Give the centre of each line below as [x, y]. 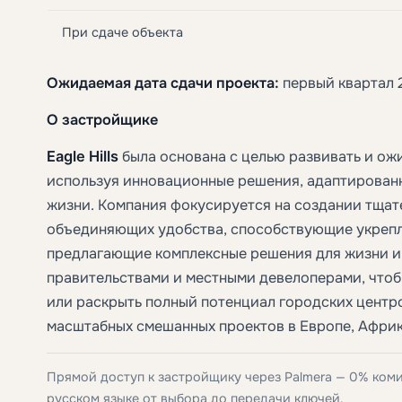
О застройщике [102, 119]
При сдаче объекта [122, 32]
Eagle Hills [83, 156]
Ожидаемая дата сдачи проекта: [163, 82]
